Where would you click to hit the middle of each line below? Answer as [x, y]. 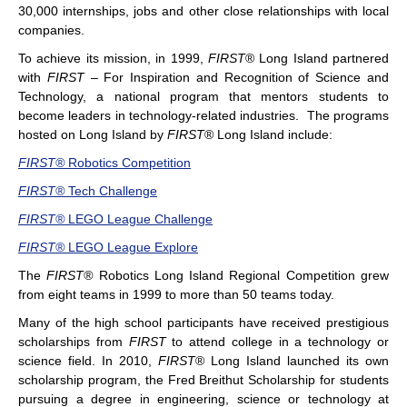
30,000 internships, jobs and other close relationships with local [203, 10]
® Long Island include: [268, 134]
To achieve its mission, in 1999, [113, 58]
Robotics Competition [129, 162]
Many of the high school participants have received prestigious [203, 322]
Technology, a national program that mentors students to [203, 96]
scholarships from [70, 341]
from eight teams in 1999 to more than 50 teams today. [176, 294]
